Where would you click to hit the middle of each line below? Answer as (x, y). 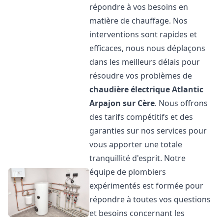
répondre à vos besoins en (139, 7)
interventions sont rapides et (143, 34)
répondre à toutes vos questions (150, 199)
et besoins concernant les (137, 213)
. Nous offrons (181, 103)
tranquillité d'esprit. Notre (138, 158)
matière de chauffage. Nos (139, 21)
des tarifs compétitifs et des (141, 117)
